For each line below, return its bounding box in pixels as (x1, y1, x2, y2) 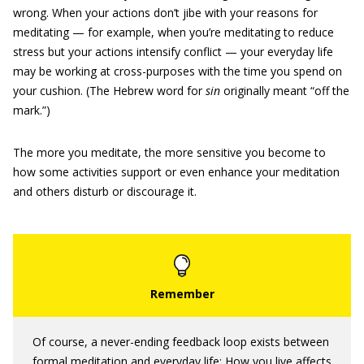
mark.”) (13, 102, 50, 118)
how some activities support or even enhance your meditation (13, 164, 340, 180)
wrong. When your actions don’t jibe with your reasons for (13, 5, 318, 20)
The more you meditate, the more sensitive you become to (13, 145, 326, 160)
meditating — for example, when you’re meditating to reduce (13, 24, 334, 40)
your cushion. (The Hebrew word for (13, 83, 206, 98)
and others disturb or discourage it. (13, 184, 197, 199)
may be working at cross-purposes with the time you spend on (13, 63, 342, 79)
